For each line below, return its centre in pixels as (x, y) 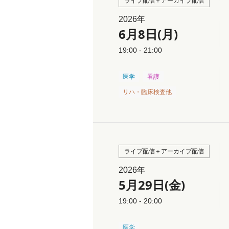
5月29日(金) (152, 185)
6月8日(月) (148, 34)
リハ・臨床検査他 (147, 92)
